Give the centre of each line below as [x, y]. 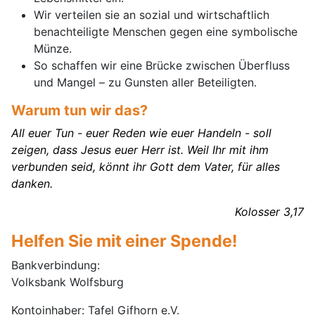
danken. [32, 184]
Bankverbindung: [57, 265]
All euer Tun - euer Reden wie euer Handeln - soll [141, 133]
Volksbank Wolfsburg [67, 282]
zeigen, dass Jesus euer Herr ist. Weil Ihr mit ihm [140, 150]
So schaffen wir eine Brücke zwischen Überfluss [162, 66]
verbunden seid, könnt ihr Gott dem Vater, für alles [146, 167]
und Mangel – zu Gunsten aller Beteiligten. [147, 83]
